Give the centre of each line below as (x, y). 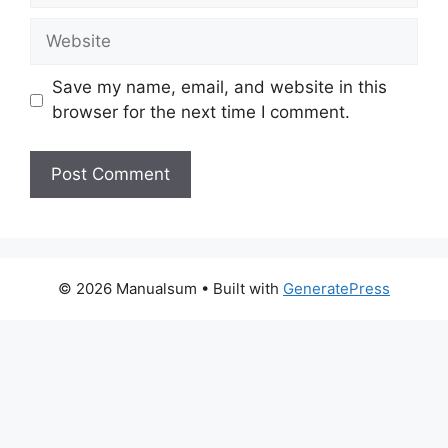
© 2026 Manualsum (127, 288)
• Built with (240, 288)
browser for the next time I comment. (200, 112)
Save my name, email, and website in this (219, 87)
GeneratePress (336, 288)
